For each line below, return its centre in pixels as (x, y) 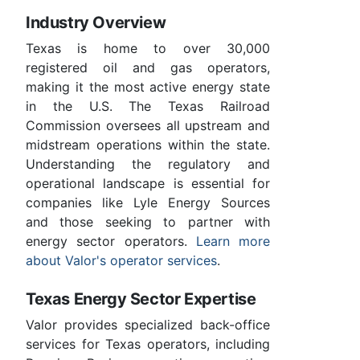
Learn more (233, 241)
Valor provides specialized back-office (148, 324)
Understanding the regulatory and (148, 164)
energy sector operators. (111, 241)
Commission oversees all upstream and (148, 125)
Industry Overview (96, 22)
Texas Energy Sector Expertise (141, 299)
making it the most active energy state (148, 86)
